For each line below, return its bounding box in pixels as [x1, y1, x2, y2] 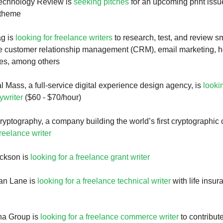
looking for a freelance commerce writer [40, 213, 179, 221]
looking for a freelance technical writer [37, 177, 171, 185]
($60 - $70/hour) [23, 93, 81, 102]
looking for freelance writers [15, 33, 112, 42]
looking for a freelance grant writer [30, 153, 150, 161]
